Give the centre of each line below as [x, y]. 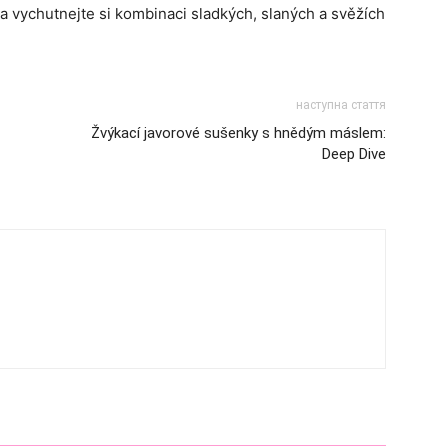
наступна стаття [341, 105]
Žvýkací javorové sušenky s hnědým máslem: [238, 133]
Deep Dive [354, 154]
